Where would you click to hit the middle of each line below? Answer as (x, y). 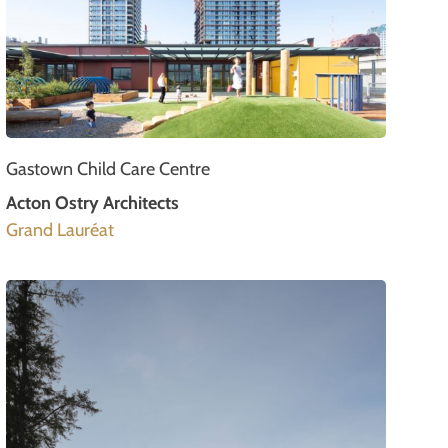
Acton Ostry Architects (92, 203)
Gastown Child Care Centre (108, 169)
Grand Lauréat (60, 230)
